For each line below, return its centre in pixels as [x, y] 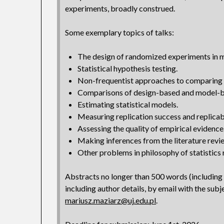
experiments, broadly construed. [120, 8]
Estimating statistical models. [128, 104]
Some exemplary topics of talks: [120, 32]
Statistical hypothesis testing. [128, 68]
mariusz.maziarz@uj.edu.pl [111, 200]
